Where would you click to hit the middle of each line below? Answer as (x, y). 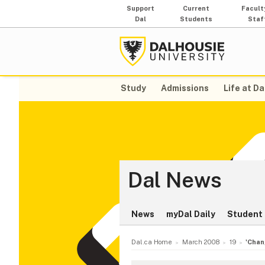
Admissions (185, 88)
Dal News (175, 180)
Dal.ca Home (152, 242)
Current (196, 8)
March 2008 (201, 242)
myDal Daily (191, 214)
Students (196, 19)
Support (141, 8)
